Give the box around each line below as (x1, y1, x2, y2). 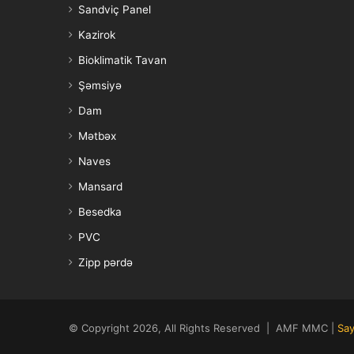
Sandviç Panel (78, 2, 151, 16)
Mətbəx (78, 129, 116, 142)
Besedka (78, 205, 122, 218)
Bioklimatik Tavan (78, 53, 167, 66)
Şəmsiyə (78, 78, 122, 92)
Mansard (78, 179, 122, 193)
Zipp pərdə (78, 255, 133, 269)
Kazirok (78, 28, 115, 41)
